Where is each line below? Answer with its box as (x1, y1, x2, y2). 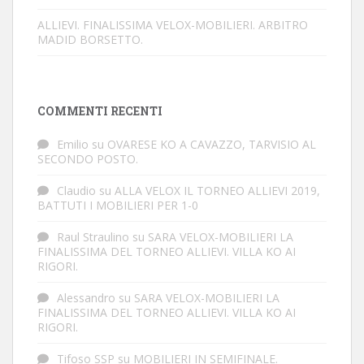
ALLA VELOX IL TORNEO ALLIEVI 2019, (115, 183, 320, 198)
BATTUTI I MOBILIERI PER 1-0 (37, 197, 198, 213)
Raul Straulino (57, 229, 129, 245)
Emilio (57, 136, 89, 152)
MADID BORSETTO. (37, 32, 143, 47)
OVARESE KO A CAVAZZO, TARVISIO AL (107, 136, 316, 152)
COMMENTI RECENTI (37, 103, 162, 119)
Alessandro (57, 290, 115, 305)
